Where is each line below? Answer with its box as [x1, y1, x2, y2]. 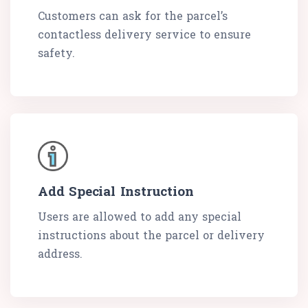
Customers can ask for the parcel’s [38, 8, 228, 23]
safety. [38, 45, 75, 60]
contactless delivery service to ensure [38, 27, 251, 42]
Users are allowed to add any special [38, 209, 241, 224]
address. [38, 246, 82, 261]
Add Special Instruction [38, 182, 194, 200]
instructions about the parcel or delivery [38, 228, 265, 243]
